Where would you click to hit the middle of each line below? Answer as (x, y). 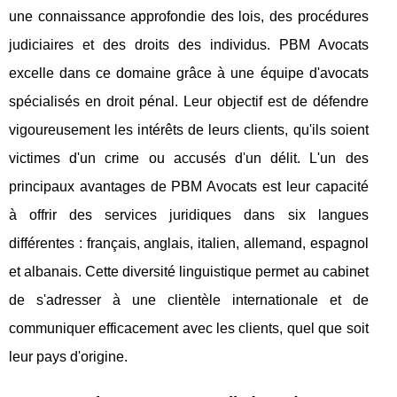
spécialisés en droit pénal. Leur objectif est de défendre (189, 101)
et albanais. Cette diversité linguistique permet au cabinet (189, 271)
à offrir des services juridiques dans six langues (189, 214)
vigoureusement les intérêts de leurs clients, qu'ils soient (189, 129)
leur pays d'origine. (68, 356)
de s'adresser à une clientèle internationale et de (189, 300)
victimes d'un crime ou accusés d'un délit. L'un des (189, 158)
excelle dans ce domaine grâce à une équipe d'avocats (189, 73)
